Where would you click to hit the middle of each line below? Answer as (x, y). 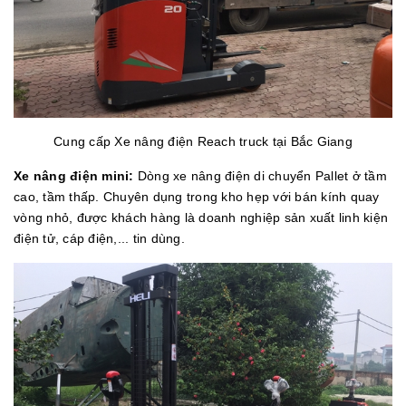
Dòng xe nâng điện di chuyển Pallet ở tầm (260, 175)
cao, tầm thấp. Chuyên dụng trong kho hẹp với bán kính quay (197, 196)
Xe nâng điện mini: (74, 175)
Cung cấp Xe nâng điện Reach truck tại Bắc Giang (203, 141)
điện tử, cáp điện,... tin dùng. (99, 238)
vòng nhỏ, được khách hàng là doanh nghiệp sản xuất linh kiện (201, 217)
